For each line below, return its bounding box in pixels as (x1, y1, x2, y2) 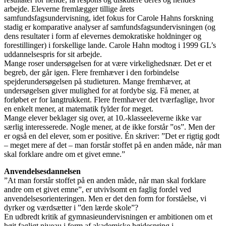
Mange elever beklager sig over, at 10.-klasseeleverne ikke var (4, 113, 201, 122)
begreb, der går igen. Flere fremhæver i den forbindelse (4, 68, 179, 77)
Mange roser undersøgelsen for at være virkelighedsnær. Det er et (4, 59, 211, 68)
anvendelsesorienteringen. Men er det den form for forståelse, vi (4, 194, 206, 203)
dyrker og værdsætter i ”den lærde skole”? (4, 203, 140, 212)
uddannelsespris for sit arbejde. (4, 49, 104, 59)
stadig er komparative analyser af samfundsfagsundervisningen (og (4, 22, 215, 31)
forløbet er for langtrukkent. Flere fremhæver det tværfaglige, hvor (4, 95, 214, 104)
